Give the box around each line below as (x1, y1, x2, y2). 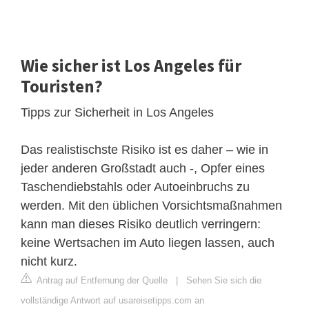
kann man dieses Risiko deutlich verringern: (21, 217, 261, 231)
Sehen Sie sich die (186, 275, 261, 286)
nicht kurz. (21, 254, 77, 268)
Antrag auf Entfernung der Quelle (34, 275, 168, 286)
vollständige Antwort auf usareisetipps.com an (21, 295, 204, 306)
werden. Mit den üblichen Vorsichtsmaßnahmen (21, 198, 282, 212)
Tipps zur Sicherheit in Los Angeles (21, 105, 214, 119)
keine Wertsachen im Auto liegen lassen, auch (21, 235, 275, 250)
